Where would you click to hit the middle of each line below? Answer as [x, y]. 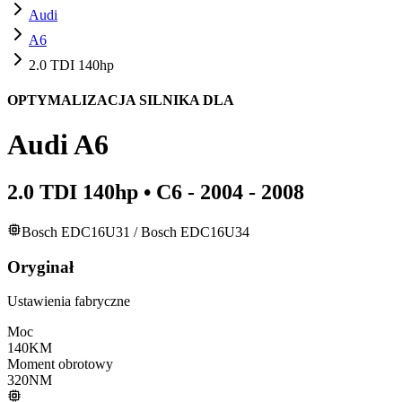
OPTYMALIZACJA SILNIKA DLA [121, 100]
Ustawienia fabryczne [69, 301]
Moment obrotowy [60, 364]
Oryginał [40, 267]
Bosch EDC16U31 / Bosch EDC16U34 [135, 232]
